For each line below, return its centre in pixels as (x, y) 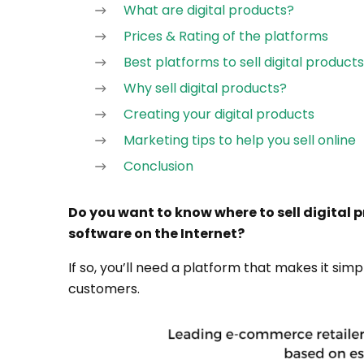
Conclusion (158, 167)
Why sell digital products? (205, 89)
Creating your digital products (219, 115)
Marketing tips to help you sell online (240, 141)
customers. (104, 289)
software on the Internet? (156, 234)
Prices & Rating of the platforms (226, 37)
